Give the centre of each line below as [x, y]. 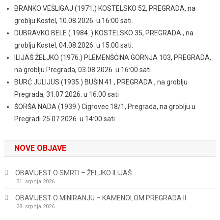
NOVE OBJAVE [40, 148]
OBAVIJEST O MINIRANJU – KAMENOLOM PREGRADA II [100, 198]
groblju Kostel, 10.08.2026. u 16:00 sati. [73, 21]
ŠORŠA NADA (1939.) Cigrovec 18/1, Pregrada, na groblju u [105, 107]
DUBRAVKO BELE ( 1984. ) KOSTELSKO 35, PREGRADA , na [104, 33]
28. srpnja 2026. [36, 206]
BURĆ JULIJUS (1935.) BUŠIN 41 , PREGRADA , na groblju [101, 82]
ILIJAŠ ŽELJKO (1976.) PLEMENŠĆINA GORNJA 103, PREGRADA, [112, 57]
